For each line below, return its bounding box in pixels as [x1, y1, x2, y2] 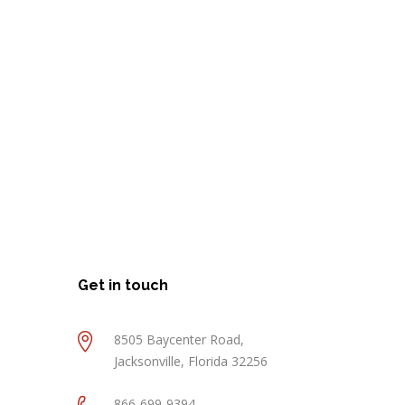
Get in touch [78, 277, 168, 294]
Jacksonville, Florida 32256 [114, 353, 268, 370]
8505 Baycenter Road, [114, 331, 244, 348]
